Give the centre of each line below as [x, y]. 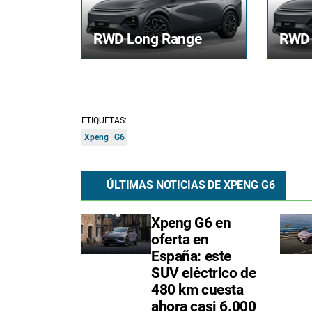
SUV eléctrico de [204, 273]
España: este [191, 257]
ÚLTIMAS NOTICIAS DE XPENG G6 [191, 185]
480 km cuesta [197, 290]
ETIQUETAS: [104, 121]
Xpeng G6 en [191, 223]
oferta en [180, 240]
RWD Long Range [148, 39]
